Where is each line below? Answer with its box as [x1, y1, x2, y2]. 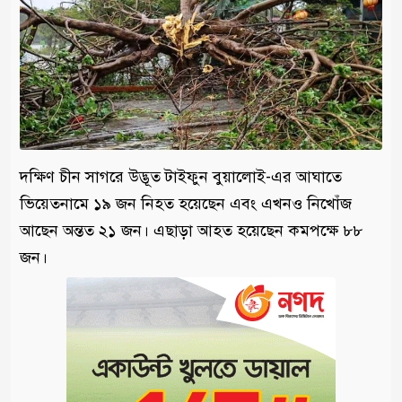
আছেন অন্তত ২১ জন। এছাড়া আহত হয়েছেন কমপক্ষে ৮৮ [20, 221, 363, 241]
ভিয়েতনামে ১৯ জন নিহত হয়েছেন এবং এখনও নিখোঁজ [20, 194, 352, 214]
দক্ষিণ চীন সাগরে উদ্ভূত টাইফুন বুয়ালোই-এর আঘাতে [20, 167, 342, 188]
